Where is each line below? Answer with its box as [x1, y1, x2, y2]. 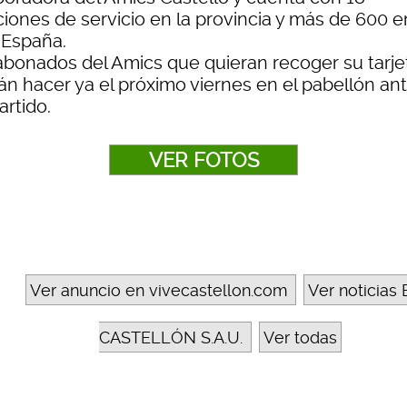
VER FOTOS [148, 148, 259, 173]
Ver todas [263, 328, 337, 348]
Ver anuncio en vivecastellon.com [29, 281, 287, 301]
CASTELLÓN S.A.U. [98, 328, 243, 348]
